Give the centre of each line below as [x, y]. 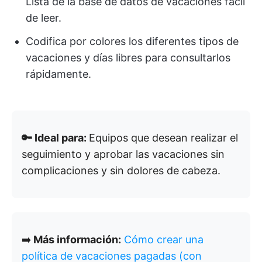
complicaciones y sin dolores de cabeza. [121, 170]
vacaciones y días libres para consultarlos [128, 57]
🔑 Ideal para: [55, 137]
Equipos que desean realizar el [163, 137]
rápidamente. [58, 74]
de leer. [44, 18]
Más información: [76, 239]
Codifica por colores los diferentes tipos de [132, 41]
